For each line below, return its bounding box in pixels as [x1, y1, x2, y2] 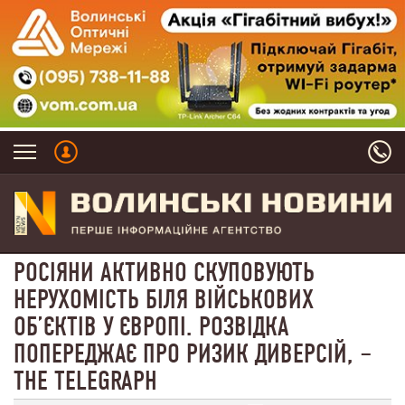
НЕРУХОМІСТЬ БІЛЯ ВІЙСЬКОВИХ [14, 283, 314, 316]
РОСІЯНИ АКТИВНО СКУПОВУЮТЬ [14, 256, 315, 289]
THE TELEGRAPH [14, 364, 157, 398]
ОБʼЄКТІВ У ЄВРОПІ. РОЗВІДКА [14, 310, 289, 344]
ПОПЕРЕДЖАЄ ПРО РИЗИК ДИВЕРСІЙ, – [14, 337, 372, 371]
